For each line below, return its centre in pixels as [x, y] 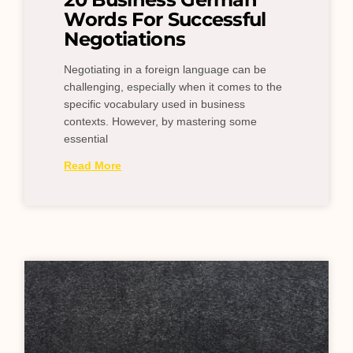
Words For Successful [165, 19]
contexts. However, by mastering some [161, 121]
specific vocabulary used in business [155, 104]
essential [86, 138]
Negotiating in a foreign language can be [165, 69]
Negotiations [125, 39]
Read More [93, 165]
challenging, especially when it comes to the [173, 86]
